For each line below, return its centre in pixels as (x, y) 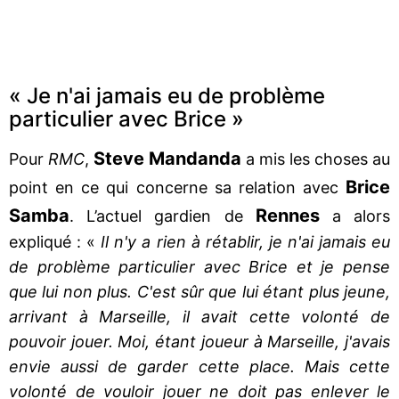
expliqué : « (55, 241)
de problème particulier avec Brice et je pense (199, 266)
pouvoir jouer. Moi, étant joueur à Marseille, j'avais (199, 341)
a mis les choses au (316, 159)
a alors (355, 216)
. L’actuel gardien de (163, 216)
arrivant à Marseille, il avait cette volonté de (199, 316)
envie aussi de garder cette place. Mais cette (199, 366)
